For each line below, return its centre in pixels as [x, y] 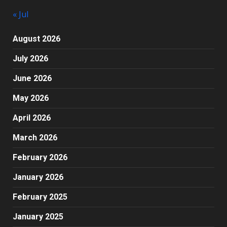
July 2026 [30, 59]
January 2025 [38, 217]
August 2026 [36, 39]
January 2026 [38, 177]
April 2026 [32, 118]
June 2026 [32, 79]
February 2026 [40, 158]
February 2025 [40, 197]
